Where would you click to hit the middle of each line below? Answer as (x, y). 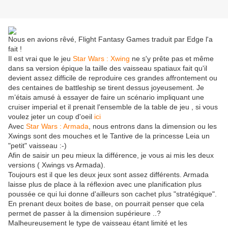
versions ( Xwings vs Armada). (57, 165)
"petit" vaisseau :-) (37, 146)
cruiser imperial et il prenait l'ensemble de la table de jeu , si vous (113, 107)
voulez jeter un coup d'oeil (51, 117)
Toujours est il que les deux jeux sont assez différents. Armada (108, 175)
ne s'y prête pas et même (172, 59)
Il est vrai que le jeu (40, 59)
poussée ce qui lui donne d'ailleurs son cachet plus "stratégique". (112, 194)
